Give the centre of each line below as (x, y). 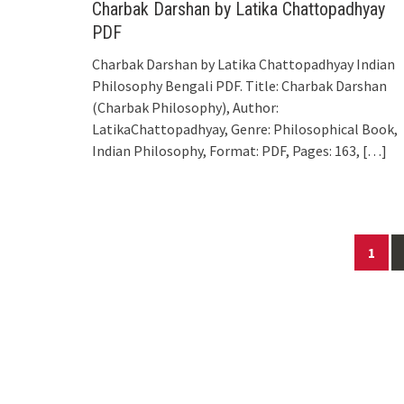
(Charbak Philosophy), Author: (185, 107)
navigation (130, 262)
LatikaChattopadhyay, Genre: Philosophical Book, (245, 129)
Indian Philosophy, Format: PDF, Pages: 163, (226, 150)
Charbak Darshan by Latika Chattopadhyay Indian (243, 64)
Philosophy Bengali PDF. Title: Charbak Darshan (239, 85)
